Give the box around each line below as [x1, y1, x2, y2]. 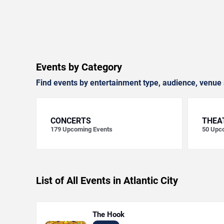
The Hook [92, 210, 124, 219]
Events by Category [36, 61, 122, 73]
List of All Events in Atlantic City [36, 174, 178, 186]
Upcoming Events [62, 125, 112, 133]
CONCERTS [50, 116, 91, 125]
